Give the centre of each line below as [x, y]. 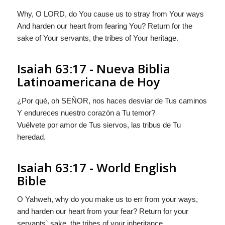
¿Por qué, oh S [41, 100]
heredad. [31, 137]
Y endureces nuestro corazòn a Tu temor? [86, 113]
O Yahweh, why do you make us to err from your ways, [107, 199]
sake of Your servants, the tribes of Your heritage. [97, 38]
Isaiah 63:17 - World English [97, 167]
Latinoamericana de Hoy [88, 81]
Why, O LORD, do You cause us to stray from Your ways [110, 14]
